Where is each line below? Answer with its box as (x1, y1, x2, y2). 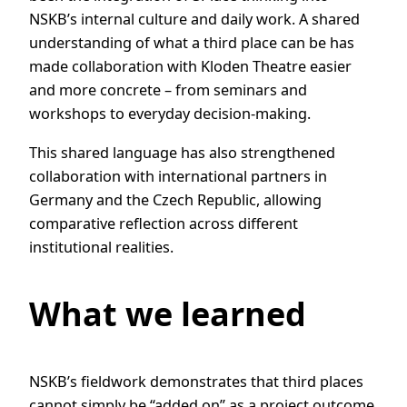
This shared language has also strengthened (29, 142, 335, 163)
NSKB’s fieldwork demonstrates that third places (29, 371, 363, 392)
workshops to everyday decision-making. (29, 104, 311, 124)
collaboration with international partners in (29, 165, 327, 186)
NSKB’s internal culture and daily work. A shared (29, 9, 360, 30)
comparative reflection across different (29, 213, 298, 233)
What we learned (29, 291, 306, 336)
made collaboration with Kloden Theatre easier (29, 56, 352, 77)
